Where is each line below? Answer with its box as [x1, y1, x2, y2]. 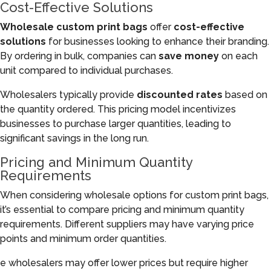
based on [223, 89, 267, 100]
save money [158, 50, 219, 62]
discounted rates [137, 89, 223, 100]
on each [219, 50, 258, 62]
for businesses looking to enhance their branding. [46, 36, 269, 47]
